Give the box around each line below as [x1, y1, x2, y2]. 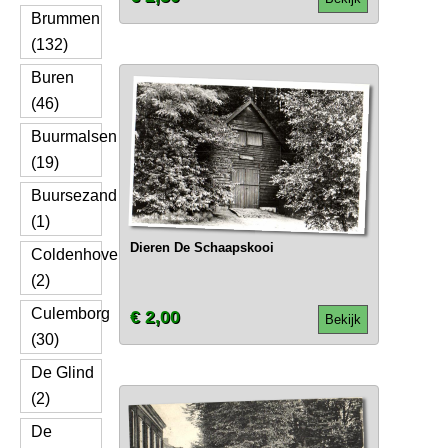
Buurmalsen [31, 128, 117, 145]
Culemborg [31, 305, 110, 322]
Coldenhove [31, 246, 118, 263]
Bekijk [324, 312, 361, 327]
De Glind [31, 364, 94, 381]
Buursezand [31, 187, 117, 204]
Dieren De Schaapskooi [129, 240, 274, 255]
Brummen [31, 10, 100, 27]
